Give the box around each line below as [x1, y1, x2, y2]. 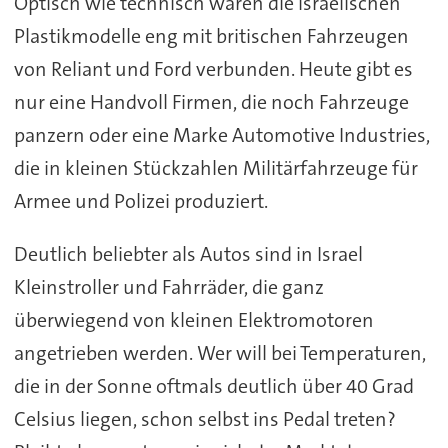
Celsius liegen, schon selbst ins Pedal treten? [13, 405, 396, 432]
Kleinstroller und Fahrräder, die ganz [13, 273, 324, 300]
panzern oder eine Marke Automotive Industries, [13, 121, 430, 148]
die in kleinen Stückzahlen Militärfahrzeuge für [13, 154, 418, 181]
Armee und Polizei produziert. [13, 187, 268, 214]
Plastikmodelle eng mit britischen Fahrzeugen [13, 22, 409, 49]
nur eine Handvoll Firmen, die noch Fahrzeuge [13, 88, 409, 115]
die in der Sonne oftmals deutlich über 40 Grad [13, 372, 414, 399]
